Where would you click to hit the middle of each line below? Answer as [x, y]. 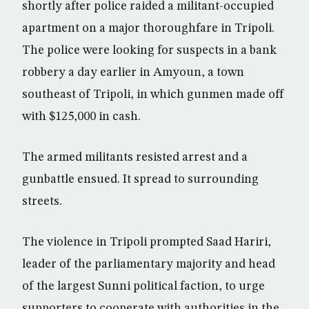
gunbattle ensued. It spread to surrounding [140, 179]
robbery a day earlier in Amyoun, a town [133, 72]
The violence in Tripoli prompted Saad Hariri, [147, 242]
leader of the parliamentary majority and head [149, 264]
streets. [42, 201]
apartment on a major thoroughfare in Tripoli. [148, 28]
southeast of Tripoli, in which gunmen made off [153, 94]
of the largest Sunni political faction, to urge [143, 286]
